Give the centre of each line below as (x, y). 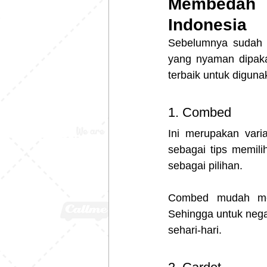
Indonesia (207, 24)
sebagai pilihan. (205, 165)
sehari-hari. (195, 230)
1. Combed (201, 112)
